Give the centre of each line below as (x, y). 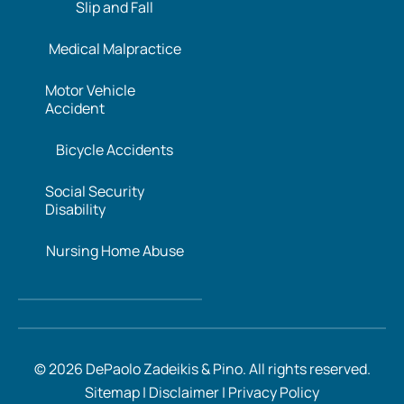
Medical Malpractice (115, 48)
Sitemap (112, 392)
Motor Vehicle (90, 90)
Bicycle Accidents (115, 149)
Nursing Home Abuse (115, 250)
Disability (75, 209)
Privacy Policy (272, 392)
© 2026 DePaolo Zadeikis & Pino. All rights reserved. (202, 368)
